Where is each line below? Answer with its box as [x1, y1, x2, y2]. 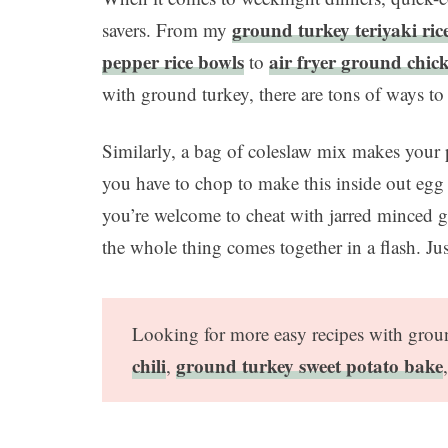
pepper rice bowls [102, 48, 244, 76]
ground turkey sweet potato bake [176, 352, 443, 380]
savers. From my [102, 17, 232, 43]
